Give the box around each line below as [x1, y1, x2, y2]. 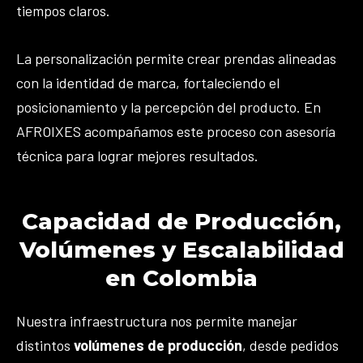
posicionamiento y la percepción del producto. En [16, 97, 321, 116]
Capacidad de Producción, [22, 207, 341, 235]
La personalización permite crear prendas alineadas [16, 49, 336, 67]
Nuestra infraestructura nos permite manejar [16, 311, 297, 330]
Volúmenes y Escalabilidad [19, 235, 344, 263]
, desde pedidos [242, 335, 339, 354]
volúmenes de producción [74, 335, 242, 354]
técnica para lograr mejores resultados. [16, 146, 258, 164]
